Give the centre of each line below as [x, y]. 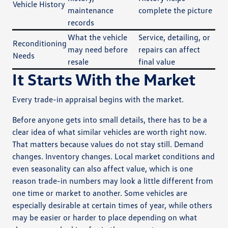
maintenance [91, 10]
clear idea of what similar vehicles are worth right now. [110, 132]
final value [157, 61]
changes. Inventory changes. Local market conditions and [114, 156]
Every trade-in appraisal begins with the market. [98, 99]
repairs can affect [169, 49]
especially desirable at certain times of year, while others [112, 205]
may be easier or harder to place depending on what [105, 217]
